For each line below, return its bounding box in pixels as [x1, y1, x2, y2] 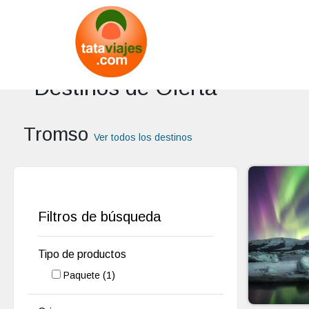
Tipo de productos [38, 248, 127, 260]
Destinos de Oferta [33, 75, 217, 100]
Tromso [23, 123, 94, 145]
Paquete [63, 269, 103, 281]
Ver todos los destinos [93, 132, 192, 143]
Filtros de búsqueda [38, 209, 161, 224]
